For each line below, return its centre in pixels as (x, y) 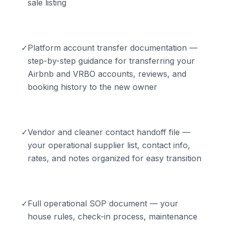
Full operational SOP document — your (103, 203)
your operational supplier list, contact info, (109, 145)
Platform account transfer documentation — (113, 47)
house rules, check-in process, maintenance (113, 216)
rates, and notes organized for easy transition (115, 158)
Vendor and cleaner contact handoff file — (109, 132)
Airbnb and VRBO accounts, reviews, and (107, 74)
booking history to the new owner (92, 87)
